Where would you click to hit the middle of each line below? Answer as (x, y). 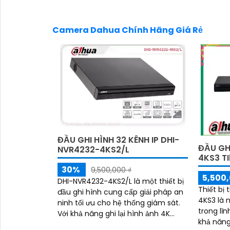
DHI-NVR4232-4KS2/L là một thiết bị (121, 181)
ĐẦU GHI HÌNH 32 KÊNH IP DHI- (118, 140)
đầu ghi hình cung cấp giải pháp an (120, 192)
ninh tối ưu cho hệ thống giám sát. (119, 203)
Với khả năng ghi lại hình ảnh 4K (114, 214)
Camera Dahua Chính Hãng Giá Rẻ (128, 30)
